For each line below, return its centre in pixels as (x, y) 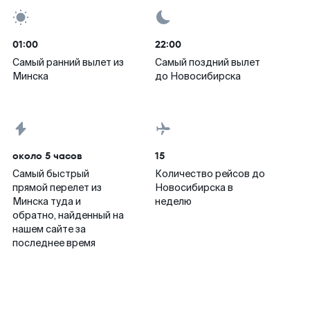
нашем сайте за (49, 229)
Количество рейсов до (210, 174)
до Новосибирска (198, 76)
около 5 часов (47, 156)
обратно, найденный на (68, 215)
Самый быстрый (51, 174)
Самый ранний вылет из (68, 62)
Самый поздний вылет (208, 62)
